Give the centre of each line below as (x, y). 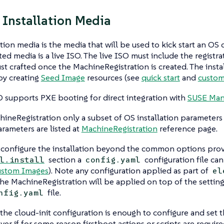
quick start (160, 77)
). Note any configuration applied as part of (129, 170)
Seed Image (63, 77)
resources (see (113, 77)
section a (65, 159)
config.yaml (113, 159)
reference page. (187, 128)
